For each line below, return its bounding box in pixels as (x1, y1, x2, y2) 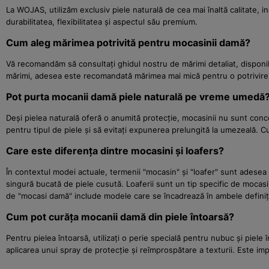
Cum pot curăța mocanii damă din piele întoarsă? (6, 210, 234, 223)
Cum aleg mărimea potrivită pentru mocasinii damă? (6, 36, 250, 49)
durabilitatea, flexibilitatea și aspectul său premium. (6, 16, 198, 26)
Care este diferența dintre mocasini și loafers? (6, 144, 224, 157)
